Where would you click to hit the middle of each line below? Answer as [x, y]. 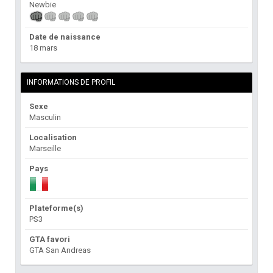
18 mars [43, 48]
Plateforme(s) [56, 208]
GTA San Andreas [60, 250]
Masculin [45, 118]
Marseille [45, 149]
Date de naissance [65, 37]
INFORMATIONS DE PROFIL [71, 83]
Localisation [53, 138]
